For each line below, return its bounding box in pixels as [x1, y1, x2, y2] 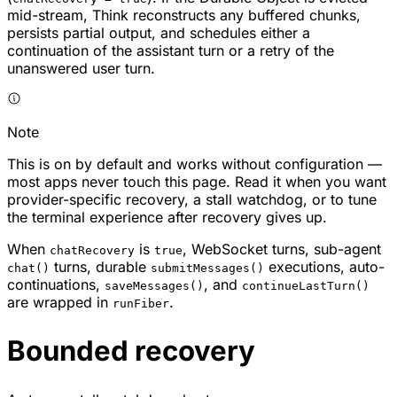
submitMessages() [151, 261, 264, 275]
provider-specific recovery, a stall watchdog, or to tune [7, 190, 377, 208]
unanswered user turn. [7, 58, 155, 77]
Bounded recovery [7, 333, 255, 368]
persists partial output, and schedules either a [7, 23, 310, 42]
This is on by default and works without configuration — [7, 154, 382, 173]
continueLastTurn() [242, 278, 370, 292]
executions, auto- [264, 257, 385, 276]
